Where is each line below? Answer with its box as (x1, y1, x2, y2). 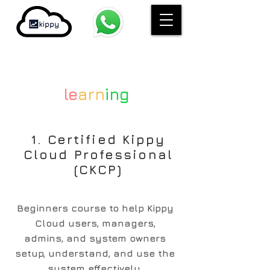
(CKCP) (74, 162, 123, 177)
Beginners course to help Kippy (16, 202, 174, 213)
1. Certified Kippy (31, 132, 166, 147)
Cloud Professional (24, 147, 173, 162)
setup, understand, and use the (15, 248, 175, 259)
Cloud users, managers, (34, 218, 155, 228)
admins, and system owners (24, 233, 166, 243)
